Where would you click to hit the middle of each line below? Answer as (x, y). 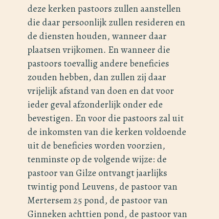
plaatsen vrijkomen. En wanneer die (99, 50)
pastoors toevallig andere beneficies (98, 64)
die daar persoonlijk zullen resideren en (106, 22)
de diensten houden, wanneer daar (97, 36)
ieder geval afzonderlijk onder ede (95, 105)
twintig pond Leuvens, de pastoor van (102, 187)
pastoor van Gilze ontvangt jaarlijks (97, 173)
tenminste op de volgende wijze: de (97, 159)
